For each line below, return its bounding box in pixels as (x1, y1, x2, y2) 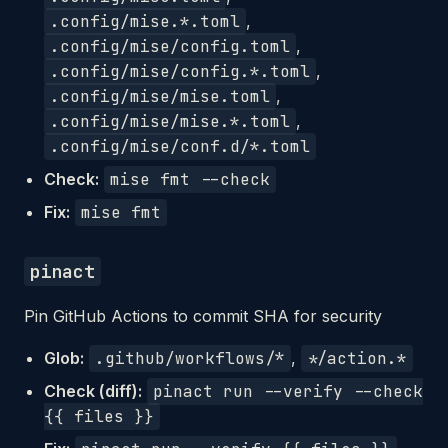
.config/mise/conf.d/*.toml (50, 136, 310, 157)
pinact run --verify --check (153, 381, 423, 402)
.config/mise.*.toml (50, 11, 240, 32)
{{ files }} (44, 406, 154, 427)
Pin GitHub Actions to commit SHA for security (24, 306, 382, 326)
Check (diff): (44, 381, 142, 401)
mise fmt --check (110, 169, 270, 190)
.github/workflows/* (95, 348, 285, 369)
